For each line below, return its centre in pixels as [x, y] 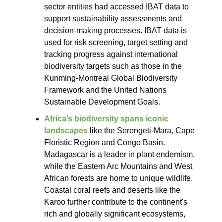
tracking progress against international [111, 55]
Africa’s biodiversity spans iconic [106, 119]
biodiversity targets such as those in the [113, 66]
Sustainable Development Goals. [102, 102]
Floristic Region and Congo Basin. [105, 143]
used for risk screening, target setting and [116, 43]
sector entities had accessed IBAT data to [116, 7]
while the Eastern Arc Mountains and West [118, 166]
